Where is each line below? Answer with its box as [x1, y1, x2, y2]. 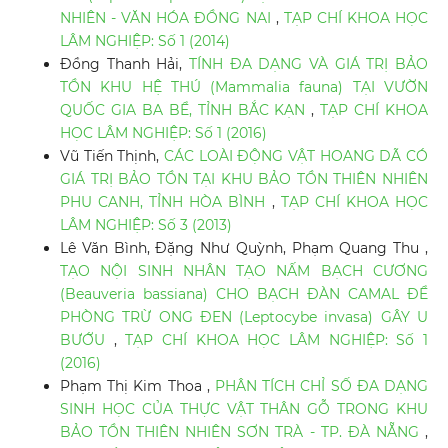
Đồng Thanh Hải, [59, 55, 189, 74]
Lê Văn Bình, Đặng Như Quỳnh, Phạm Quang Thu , [59, 239, 429, 258]
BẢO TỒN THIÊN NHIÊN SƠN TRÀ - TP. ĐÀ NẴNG [59, 423, 426, 442]
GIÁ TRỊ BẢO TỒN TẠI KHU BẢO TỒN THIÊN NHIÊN [59, 170, 429, 189]
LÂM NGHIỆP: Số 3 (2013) [59, 216, 232, 235]
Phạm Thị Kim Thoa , [59, 377, 215, 396]
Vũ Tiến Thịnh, [59, 147, 164, 166]
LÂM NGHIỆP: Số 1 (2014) [59, 32, 230, 51]
